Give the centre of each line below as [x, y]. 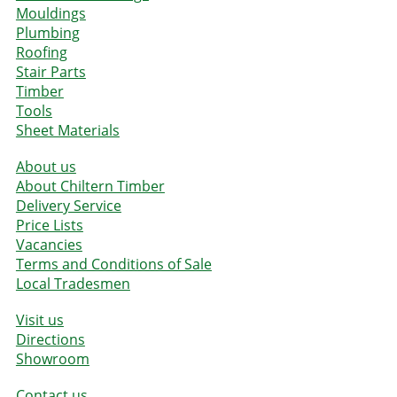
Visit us [39, 319]
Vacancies [49, 244]
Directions [50, 339]
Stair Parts [51, 71]
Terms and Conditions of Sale [113, 264]
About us [46, 166]
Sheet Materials [67, 130]
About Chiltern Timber [90, 186]
